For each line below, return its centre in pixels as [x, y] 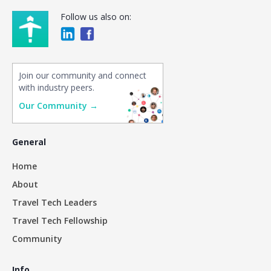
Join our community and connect [83, 75]
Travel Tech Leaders [54, 202]
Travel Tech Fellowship [60, 220]
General [29, 142]
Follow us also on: [96, 17]
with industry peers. [57, 87]
